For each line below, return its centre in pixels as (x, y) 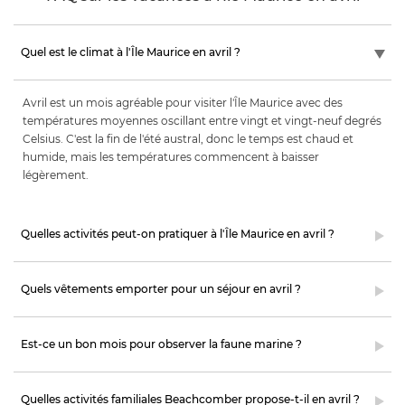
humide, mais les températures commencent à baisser (171, 156)
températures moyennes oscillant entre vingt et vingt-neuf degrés (202, 120)
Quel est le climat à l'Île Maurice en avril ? (131, 52)
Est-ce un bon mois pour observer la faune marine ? (161, 344)
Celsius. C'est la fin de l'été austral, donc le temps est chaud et (188, 138)
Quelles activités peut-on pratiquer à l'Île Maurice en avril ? (178, 233)
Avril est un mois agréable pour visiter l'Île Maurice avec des (183, 102)
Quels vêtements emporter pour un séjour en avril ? (161, 288)
